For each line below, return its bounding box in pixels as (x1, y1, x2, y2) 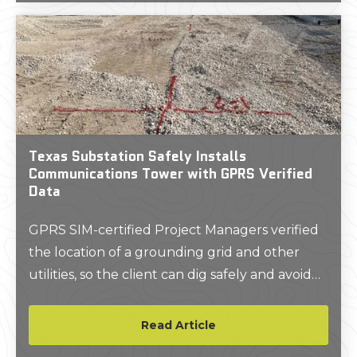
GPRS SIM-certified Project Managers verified (29, 222, 319, 238)
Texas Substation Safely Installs (29, 146, 246, 167)
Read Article (141, 318, 216, 333)
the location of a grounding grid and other (29, 245, 300, 261)
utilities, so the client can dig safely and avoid (29, 267, 312, 283)
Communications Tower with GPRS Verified (29, 163, 312, 184)
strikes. (29, 289, 72, 305)
